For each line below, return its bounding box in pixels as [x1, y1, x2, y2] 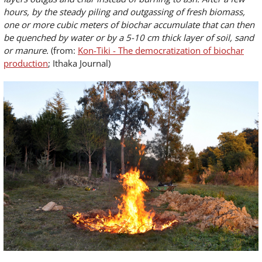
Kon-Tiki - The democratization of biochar [78, 44, 244, 57]
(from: [49, 44, 78, 57]
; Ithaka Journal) [48, 57, 111, 70]
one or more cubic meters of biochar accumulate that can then [4, 19, 254, 31]
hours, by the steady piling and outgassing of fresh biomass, [4, 6, 245, 18]
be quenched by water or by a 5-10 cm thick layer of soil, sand [4, 32, 254, 44]
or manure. [4, 44, 49, 57]
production [4, 57, 48, 70]
